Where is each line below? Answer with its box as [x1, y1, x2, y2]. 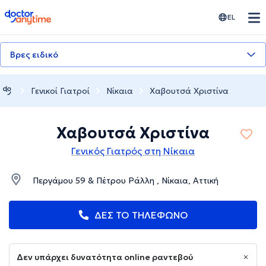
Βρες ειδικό [10, 49, 58, 60]
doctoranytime [4, 8, 71, 20]
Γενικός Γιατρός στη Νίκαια [71, 145, 195, 157]
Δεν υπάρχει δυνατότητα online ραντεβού [17, 252, 193, 263]
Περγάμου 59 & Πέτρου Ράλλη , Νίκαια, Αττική [33, 175, 218, 186]
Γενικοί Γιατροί [31, 85, 90, 96]
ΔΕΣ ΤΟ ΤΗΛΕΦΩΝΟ [94, 209, 188, 221]
